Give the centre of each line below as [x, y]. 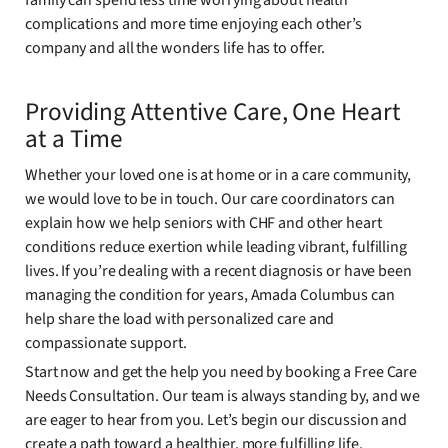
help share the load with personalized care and [180, 319]
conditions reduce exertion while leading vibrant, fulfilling [216, 247]
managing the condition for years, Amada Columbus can [210, 295]
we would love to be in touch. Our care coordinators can [210, 199]
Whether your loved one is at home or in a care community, [218, 175]
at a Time [74, 139]
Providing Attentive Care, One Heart [213, 112]
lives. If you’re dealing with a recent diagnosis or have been [218, 271]
